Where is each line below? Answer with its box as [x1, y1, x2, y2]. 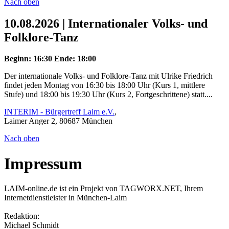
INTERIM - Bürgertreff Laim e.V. [4, 107, 114, 117]
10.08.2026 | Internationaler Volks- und [4, 16, 208, 30]
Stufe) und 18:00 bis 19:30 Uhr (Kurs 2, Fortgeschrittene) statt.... [4, 90, 213, 99]
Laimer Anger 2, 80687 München [4, 117, 112, 126]
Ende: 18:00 [54, 54, 96, 63]
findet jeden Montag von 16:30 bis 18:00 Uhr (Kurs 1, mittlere [4, 81, 205, 90]
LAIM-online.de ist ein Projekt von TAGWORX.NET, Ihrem [4, 184, 203, 193]
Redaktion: [4, 212, 39, 221]
